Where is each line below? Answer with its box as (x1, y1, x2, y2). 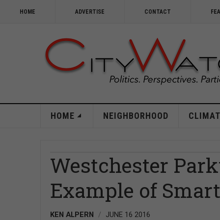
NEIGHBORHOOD (103, 110, 168, 121)
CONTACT (144, 8, 171, 15)
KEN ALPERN (50, 210, 94, 219)
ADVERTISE (75, 8, 105, 15)
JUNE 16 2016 (106, 210, 150, 219)
